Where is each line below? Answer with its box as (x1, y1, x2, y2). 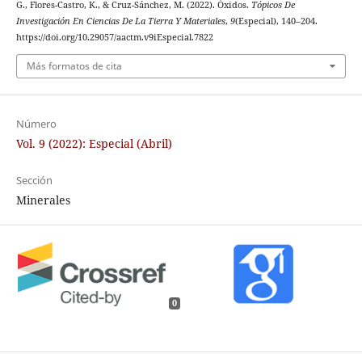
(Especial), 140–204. (234, 15, 318, 27)
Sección (15, 172, 53, 187)
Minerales (15, 192, 70, 208)
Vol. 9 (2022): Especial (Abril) (15, 135, 172, 151)
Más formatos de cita (26, 58, 122, 73)
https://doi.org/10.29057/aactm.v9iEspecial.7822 (15, 32, 213, 44)
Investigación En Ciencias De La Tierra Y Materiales (15, 15, 225, 27)
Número (15, 116, 57, 131)
